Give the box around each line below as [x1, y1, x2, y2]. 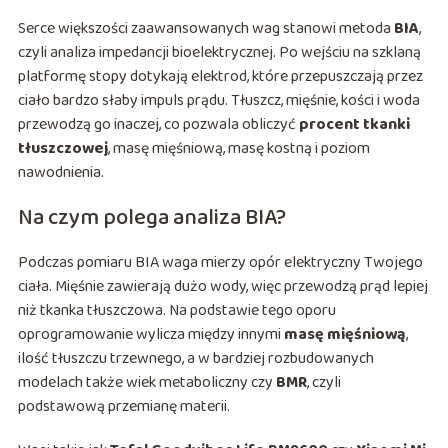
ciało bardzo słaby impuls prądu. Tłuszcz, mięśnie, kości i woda [17, 88, 420, 114]
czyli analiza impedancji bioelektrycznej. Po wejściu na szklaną [17, 40, 421, 66]
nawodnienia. [17, 160, 104, 186]
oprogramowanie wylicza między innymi [17, 322, 284, 348]
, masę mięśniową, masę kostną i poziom [107, 136, 370, 162]
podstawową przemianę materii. [17, 394, 230, 420]
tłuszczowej [17, 136, 108, 162]
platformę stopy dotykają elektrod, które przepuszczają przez [17, 64, 423, 90]
